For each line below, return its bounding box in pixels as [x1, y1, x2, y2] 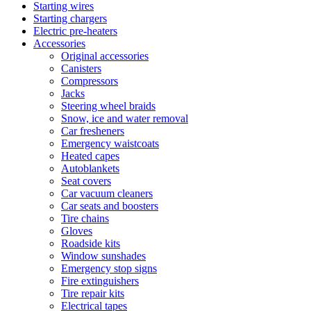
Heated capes [61, 150, 119, 162]
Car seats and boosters [61, 200, 158, 212]
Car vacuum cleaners [61, 187, 153, 199]
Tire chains [61, 212, 109, 224]
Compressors [61, 75, 118, 87]
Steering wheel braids [61, 100, 155, 112]
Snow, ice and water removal [61, 112, 188, 124]
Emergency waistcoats [61, 137, 159, 149]
